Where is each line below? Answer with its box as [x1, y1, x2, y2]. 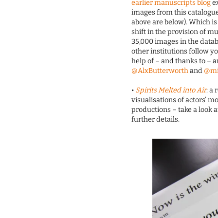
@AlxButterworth [131, 67, 189, 75]
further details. [131, 115, 180, 124]
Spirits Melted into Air [135, 86, 207, 95]
